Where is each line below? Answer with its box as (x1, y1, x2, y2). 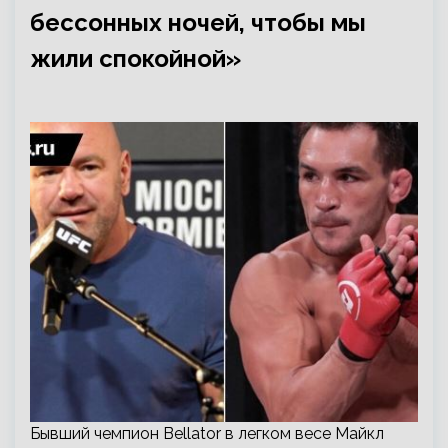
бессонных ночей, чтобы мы (30, 8, 366, 37)
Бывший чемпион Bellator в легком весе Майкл (30, 424, 384, 443)
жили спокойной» (30, 44, 241, 73)
